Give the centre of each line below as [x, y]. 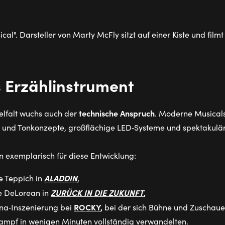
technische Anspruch [117, 113]
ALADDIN [61, 178]
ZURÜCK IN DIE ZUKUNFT [97, 193]
